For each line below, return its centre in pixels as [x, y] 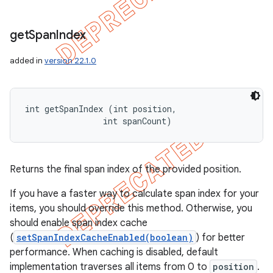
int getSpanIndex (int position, [103, 109]
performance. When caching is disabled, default [114, 252]
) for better [221, 238]
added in [27, 61]
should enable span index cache [79, 223]
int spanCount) [98, 121]
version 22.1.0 [70, 61]
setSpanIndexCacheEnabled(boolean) [105, 237]
